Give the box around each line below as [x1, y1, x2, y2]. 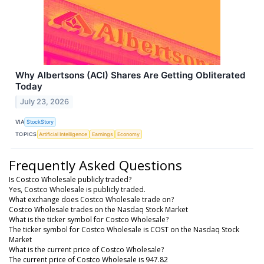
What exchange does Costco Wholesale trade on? [9, 194, 174, 204]
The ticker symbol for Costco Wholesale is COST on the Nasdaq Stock [9, 224, 239, 235]
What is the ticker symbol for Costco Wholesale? [9, 214, 169, 225]
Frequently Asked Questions [9, 156, 182, 174]
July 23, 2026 [20, 97, 70, 106]
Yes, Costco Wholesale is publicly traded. [9, 184, 146, 194]
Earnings [91, 131, 113, 138]
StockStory [27, 118, 54, 126]
